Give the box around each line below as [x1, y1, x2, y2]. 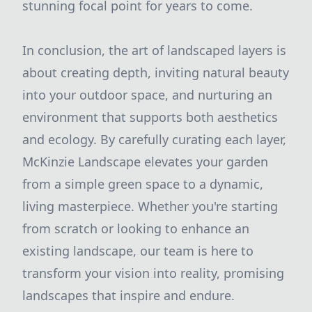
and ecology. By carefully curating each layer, [22, 131, 286, 148]
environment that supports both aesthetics [22, 109, 278, 125]
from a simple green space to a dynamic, [22, 175, 263, 192]
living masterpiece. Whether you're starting [22, 198, 278, 214]
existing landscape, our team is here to [22, 242, 253, 259]
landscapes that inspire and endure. [22, 287, 235, 304]
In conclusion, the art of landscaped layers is [22, 42, 286, 58]
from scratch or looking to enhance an [22, 220, 249, 237]
